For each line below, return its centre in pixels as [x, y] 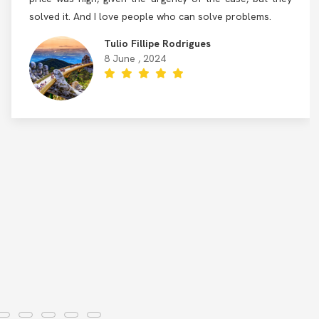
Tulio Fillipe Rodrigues [157, 43]
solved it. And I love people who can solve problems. [150, 16]
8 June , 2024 [135, 58]
